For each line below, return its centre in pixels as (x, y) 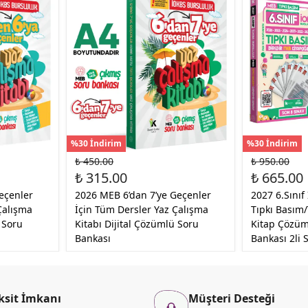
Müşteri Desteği (232, 298)
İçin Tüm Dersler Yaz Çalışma (142, 209)
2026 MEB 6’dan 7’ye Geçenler (143, 195)
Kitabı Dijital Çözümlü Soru (137, 223)
